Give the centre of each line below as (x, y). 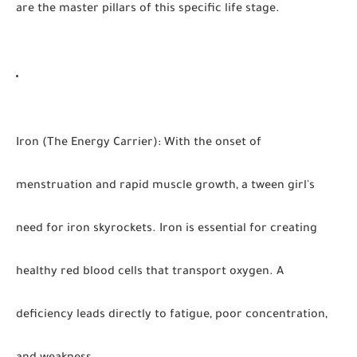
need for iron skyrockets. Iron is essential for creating (167, 229)
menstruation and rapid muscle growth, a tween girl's (165, 186)
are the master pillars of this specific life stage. (148, 10)
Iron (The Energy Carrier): (88, 143)
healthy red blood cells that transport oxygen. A (150, 273)
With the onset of (211, 143)
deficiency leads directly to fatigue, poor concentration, (172, 316)
